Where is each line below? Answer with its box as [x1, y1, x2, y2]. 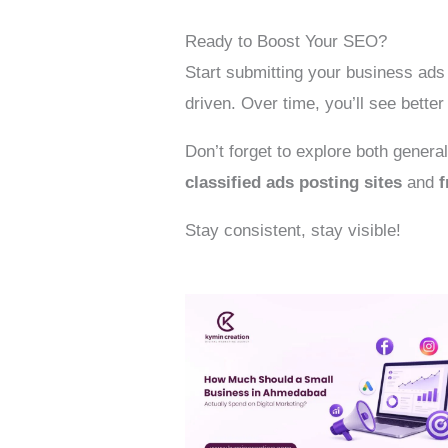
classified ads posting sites [185, 172, 403, 192]
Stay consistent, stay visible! [185, 220, 402, 240]
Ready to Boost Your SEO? [185, 31, 388, 51]
